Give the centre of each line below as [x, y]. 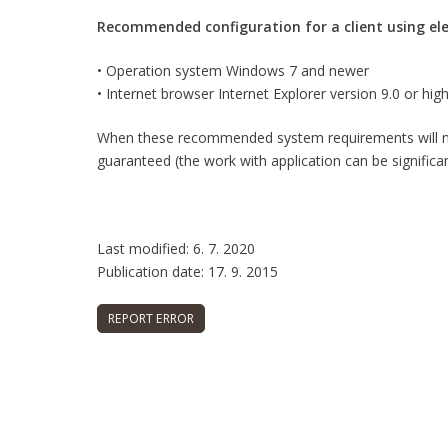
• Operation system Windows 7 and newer [233, 70]
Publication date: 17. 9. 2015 [187, 271]
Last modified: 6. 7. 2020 [176, 248]
